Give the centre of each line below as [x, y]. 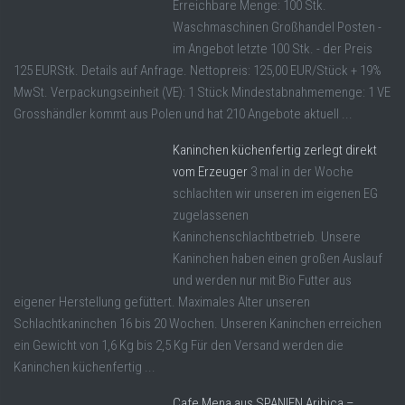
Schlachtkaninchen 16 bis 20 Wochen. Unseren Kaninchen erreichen [198, 324]
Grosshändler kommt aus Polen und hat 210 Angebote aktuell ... [183, 114]
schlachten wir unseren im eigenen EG [275, 194]
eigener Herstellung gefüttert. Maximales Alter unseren [162, 302]
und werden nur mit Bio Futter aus [262, 281]
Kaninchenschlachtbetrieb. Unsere [267, 237]
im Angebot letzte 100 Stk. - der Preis [273, 49]
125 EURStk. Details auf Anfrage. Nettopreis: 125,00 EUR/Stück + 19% [198, 71]
